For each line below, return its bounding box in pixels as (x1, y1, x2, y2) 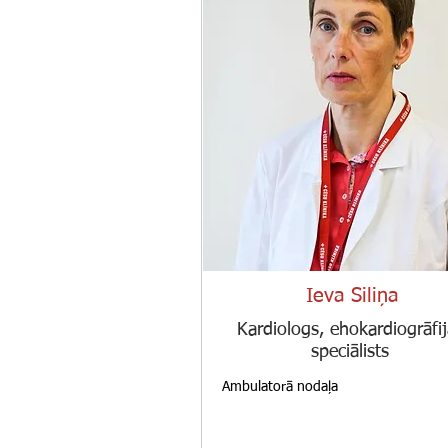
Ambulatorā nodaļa (222, 380, 338, 394)
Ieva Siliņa (306, 286, 399, 306)
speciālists (311, 343, 389, 361)
